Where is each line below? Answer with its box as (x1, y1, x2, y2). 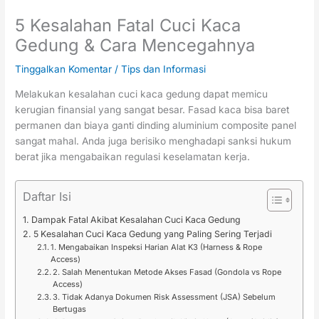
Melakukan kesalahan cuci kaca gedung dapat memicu (15, 88, 268, 100)
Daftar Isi (23, 189, 72, 204)
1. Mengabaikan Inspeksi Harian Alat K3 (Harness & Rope (50, 241, 262, 252)
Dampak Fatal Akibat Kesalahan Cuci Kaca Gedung (31, 214, 241, 225)
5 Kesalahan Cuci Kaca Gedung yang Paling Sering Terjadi (33, 228, 272, 239)
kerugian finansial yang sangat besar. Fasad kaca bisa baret (15, 104, 290, 116)
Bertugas (52, 303, 86, 314)
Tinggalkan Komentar (15, 63, 113, 75)
